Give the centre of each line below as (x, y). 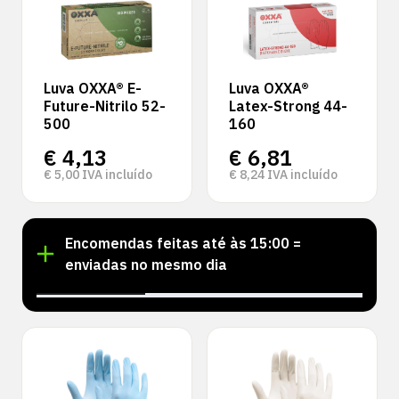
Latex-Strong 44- (288, 106)
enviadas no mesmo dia (146, 265)
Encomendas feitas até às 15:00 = (183, 243)
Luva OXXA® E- (93, 88)
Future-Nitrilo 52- (105, 106)
